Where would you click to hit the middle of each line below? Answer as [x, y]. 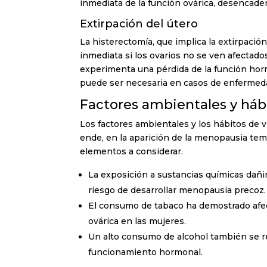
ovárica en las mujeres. [137, 221]
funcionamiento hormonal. [146, 252]
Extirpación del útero [139, 24]
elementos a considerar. [132, 151]
